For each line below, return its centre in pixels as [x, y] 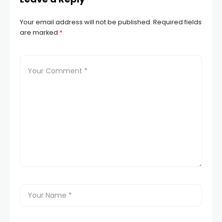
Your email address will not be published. [86, 22]
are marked [40, 32]
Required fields [177, 22]
